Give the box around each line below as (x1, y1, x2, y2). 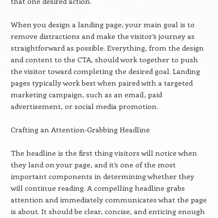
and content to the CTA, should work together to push (10, 54, 198, 64)
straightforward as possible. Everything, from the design (10, 43, 204, 53)
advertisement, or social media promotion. (10, 101, 158, 111)
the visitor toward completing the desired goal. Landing (10, 66, 200, 76)
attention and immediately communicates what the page (10, 195, 207, 204)
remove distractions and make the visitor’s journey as (10, 31, 195, 41)
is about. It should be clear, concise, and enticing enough (10, 206, 205, 216)
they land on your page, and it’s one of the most (10, 160, 176, 169)
